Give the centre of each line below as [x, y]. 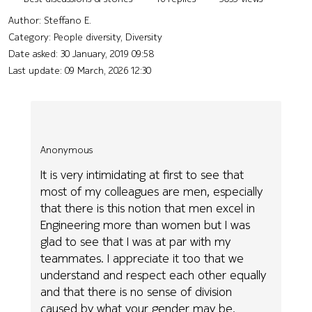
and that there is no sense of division [136, 292]
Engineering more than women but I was [146, 225]
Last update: [37, 70]
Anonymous [67, 149]
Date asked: [34, 53]
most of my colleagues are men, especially [152, 192]
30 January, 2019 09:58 [108, 53]
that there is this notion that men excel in [148, 208]
